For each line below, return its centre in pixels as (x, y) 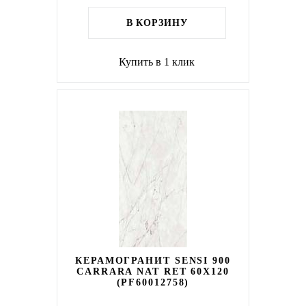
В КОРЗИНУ (157, 23)
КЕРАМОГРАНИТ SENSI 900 (153, 261)
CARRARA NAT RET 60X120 (153, 272)
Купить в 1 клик (157, 62)
